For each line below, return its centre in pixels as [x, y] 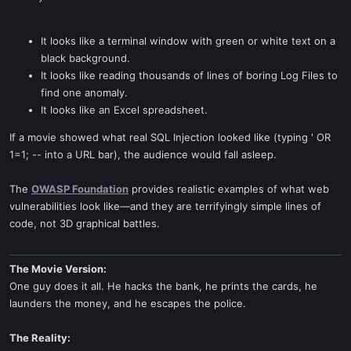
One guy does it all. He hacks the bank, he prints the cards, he [163, 286]
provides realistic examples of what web [229, 189]
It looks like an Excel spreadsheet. [124, 110]
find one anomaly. [84, 92]
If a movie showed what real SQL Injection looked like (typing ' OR [170, 137]
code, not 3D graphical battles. [85, 223]
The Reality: [40, 338]
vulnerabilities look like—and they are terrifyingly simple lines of [165, 206]
